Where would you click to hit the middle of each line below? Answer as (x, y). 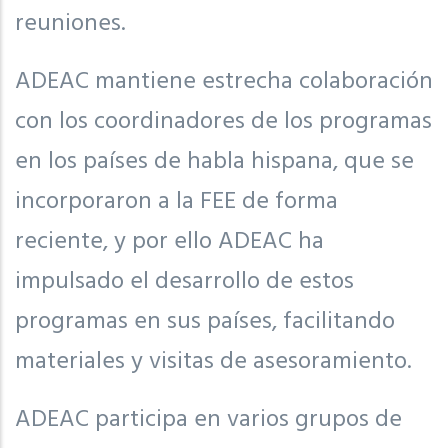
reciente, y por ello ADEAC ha (169, 241)
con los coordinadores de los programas (223, 121)
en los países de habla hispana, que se (214, 161)
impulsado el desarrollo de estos (184, 281)
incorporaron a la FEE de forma (176, 201)
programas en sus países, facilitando (205, 321)
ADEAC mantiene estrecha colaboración (224, 81)
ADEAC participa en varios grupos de (208, 419)
